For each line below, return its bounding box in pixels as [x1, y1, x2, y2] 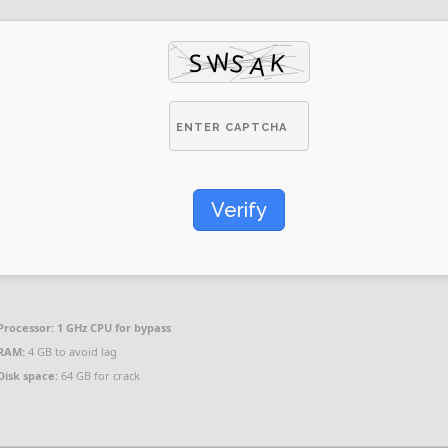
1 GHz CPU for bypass [54, 320, 171, 335]
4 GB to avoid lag [25, 344, 117, 359]
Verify [210, 198, 267, 222]
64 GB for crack [58, 368, 140, 383]
